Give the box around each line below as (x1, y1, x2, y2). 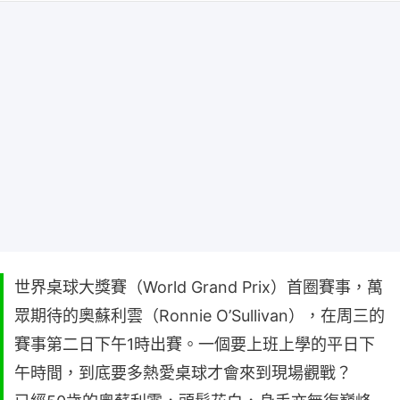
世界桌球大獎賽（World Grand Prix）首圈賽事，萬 (14, 278, 383, 297)
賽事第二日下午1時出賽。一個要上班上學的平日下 (14, 335, 375, 354)
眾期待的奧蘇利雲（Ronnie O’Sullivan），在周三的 (14, 306, 385, 326)
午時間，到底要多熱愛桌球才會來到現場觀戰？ (14, 363, 352, 383)
